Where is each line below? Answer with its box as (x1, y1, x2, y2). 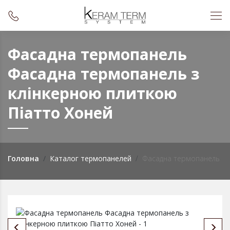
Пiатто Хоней (8, 102, 113, 123)
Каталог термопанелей (50, 154, 131, 163)
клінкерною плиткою (8, 83, 177, 104)
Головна (8, 154, 39, 163)
